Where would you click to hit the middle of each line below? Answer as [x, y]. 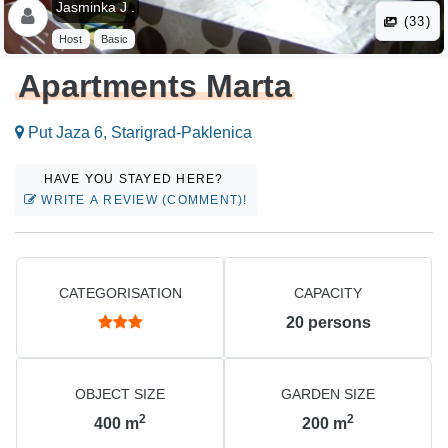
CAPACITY [328, 293]
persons [339, 323]
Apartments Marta [155, 86]
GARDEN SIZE [328, 394]
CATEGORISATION [120, 293]
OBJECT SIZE [120, 394]
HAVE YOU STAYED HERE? [135, 179]
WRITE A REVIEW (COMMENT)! [142, 200]
